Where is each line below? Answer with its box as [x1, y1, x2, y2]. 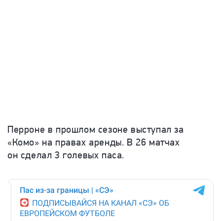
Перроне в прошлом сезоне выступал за [7, 123, 184, 135]
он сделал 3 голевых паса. [7, 149, 125, 161]
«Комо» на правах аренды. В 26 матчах [7, 136, 180, 148]
